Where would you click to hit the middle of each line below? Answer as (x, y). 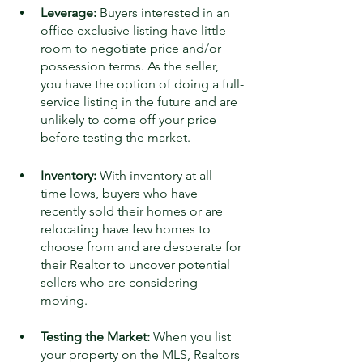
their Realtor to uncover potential (137, 265)
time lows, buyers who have (121, 194)
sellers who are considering (121, 283)
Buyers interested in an (165, 13)
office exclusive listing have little (135, 31)
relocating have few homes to (127, 229)
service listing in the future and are (141, 102)
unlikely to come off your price (130, 120)
